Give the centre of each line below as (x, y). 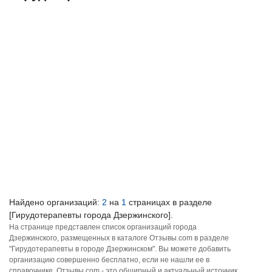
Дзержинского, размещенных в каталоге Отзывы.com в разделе (119, 238)
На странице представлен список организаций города (103, 227)
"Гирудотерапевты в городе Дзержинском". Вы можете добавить (120, 249)
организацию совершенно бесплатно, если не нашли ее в (109, 260)
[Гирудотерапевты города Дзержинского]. (91, 215)
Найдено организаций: (56, 202)
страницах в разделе (169, 202)
